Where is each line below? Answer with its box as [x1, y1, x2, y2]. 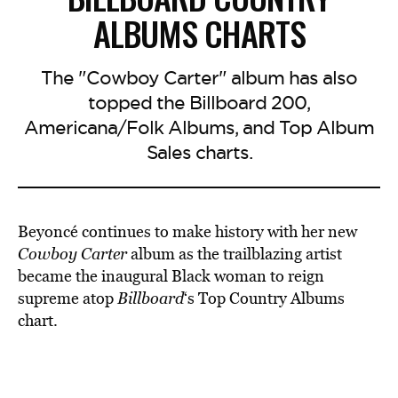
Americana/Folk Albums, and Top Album [24, 115, 374, 139]
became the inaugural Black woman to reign [18, 265, 324, 287]
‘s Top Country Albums [184, 287, 345, 309]
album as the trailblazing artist [127, 243, 342, 265]
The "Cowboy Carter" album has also [41, 66, 357, 90]
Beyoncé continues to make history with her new [18, 220, 357, 243]
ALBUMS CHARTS [92, 8, 306, 58]
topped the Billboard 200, [88, 91, 310, 115]
